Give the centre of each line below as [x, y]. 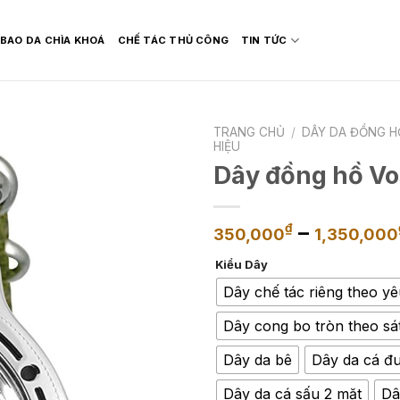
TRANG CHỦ [249, 132]
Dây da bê [258, 360]
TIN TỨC [264, 40]
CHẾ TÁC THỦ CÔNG [173, 40]
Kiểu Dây [242, 264]
